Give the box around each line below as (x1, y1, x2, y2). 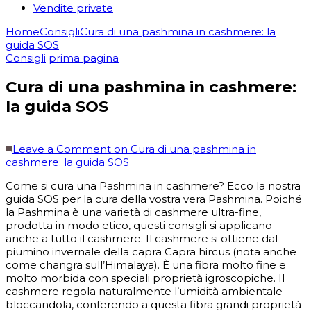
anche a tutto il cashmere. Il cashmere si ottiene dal (6, 231, 278, 245)
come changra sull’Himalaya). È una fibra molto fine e (6, 258, 286, 271)
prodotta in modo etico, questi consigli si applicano (6, 218, 272, 232)
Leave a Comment (12, 142, 111, 155)
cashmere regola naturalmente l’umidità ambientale (6, 284, 283, 298)
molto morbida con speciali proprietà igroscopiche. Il (6, 271, 285, 285)
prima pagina (49, 51, 119, 65)
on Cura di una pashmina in (111, 142, 256, 155)
